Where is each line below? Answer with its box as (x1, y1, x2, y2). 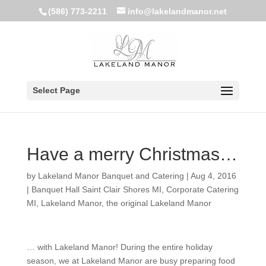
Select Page (32, 85, 80, 95)
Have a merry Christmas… (26, 144, 237, 164)
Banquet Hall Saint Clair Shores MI (31, 185, 161, 194)
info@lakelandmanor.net (128, 6, 227, 16)
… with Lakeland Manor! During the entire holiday (26, 242, 213, 252)
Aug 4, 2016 (190, 171, 236, 180)
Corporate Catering (166, 185, 239, 194)
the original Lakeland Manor (106, 198, 211, 208)
